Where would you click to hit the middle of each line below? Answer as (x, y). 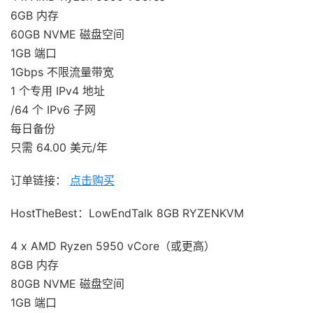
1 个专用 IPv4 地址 (58, 91)
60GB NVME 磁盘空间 (67, 35)
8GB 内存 (35, 265)
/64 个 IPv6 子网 (53, 110)
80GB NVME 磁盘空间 (67, 284)
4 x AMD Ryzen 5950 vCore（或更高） (113, 246)
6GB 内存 (35, 16)
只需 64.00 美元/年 (59, 148)
